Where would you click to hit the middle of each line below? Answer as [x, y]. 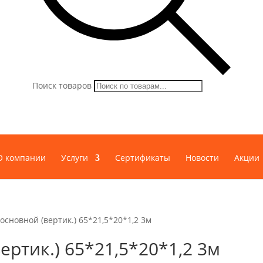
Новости [202, 158]
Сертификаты [143, 158]
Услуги [75, 158]
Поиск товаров [62, 86]
